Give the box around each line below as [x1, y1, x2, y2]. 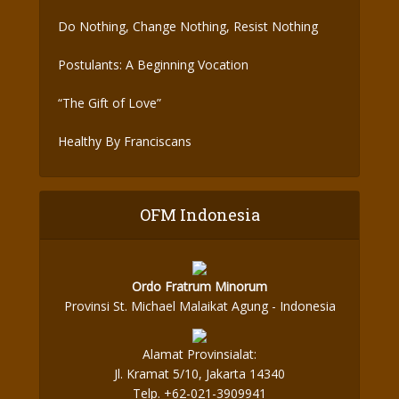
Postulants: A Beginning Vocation [58, 56, 248, 73]
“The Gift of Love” [58, 94, 161, 111]
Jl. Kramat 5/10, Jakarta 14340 [114, 365, 285, 382]
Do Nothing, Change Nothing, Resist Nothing [58, 18, 318, 35]
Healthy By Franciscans [58, 133, 191, 150]
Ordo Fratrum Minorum [132, 278, 267, 295]
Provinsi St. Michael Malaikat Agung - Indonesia [63, 297, 336, 314]
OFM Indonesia [139, 204, 260, 225]
